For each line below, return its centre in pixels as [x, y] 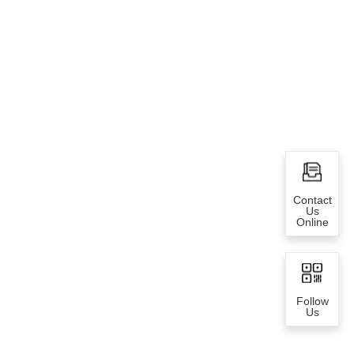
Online [312, 222]
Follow [312, 301]
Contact [312, 200]
